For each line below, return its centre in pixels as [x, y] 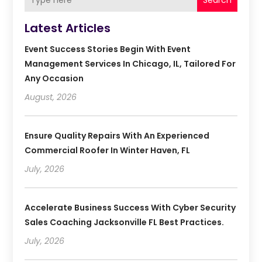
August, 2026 [51, 97]
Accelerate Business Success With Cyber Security [130, 208]
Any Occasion [54, 79]
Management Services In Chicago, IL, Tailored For [130, 64]
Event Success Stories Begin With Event [108, 49]
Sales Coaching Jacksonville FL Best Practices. [125, 223]
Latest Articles [68, 28]
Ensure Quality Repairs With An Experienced [117, 136]
